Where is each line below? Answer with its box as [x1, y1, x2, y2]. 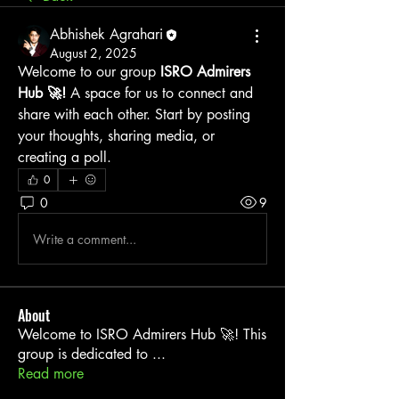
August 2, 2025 [50, 45, 137, 61]
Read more [18, 364, 84, 383]
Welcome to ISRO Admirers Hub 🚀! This [18, 325, 266, 344]
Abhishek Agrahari [50, 25, 163, 44]
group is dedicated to [18, 345, 152, 363]
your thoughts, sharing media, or [18, 126, 215, 145]
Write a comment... [33, 230, 136, 248]
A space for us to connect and [66, 84, 253, 102]
